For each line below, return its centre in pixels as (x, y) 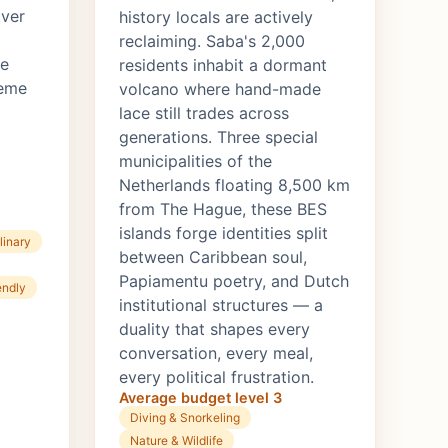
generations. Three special (218, 137)
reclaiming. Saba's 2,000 (212, 41)
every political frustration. (216, 377)
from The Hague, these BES (223, 209)
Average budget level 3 (200, 398)
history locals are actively (216, 17)
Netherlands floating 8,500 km (234, 185)
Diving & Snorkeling (185, 418)
